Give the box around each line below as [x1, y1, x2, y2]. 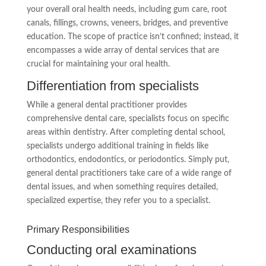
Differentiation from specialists [26, 78, 199, 93]
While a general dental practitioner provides [26, 100, 187, 109]
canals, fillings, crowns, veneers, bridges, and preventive [26, 18, 228, 27]
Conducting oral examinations [26, 242, 197, 257]
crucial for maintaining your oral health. [26, 59, 170, 68]
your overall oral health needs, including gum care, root [26, 5, 227, 14]
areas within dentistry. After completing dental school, [26, 128, 225, 137]
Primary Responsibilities [26, 224, 129, 235]
